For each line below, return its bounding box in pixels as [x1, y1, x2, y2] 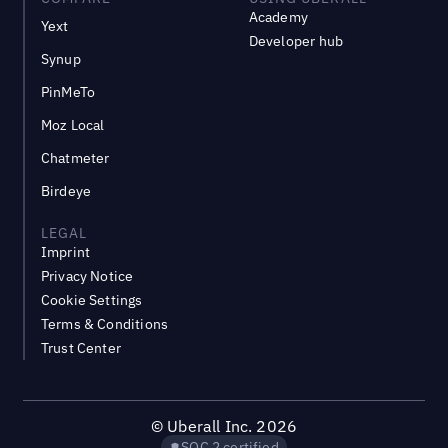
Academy [248, 8, 308, 27]
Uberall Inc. [167, 416, 257, 437]
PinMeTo [40, 83, 96, 102]
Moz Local [40, 116, 105, 135]
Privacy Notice [40, 267, 134, 286]
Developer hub [248, 32, 344, 51]
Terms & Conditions [40, 315, 169, 334]
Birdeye [40, 182, 92, 201]
